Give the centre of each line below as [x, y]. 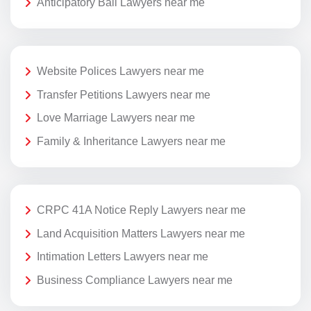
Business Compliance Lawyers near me [135, 280]
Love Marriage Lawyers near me [116, 118]
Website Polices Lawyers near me [120, 71]
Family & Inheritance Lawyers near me [131, 141]
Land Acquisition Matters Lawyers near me [141, 233]
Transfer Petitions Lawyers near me [124, 94]
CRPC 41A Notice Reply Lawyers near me [141, 210]
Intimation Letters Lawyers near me [123, 257]
